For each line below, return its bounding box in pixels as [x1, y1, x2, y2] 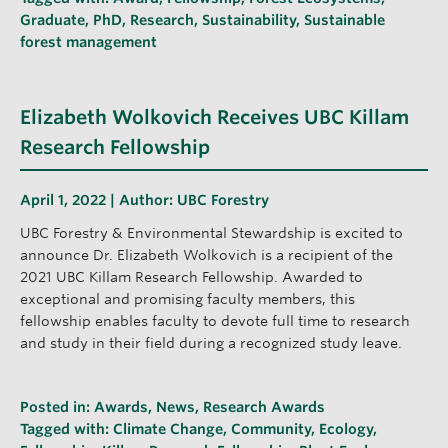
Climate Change [113, 420, 223, 437]
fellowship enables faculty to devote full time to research [20, 312, 410, 329]
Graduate [20, 11, 85, 28]
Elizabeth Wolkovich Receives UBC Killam [20, 105, 409, 129]
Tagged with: [20, 420, 113, 437]
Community [231, 420, 311, 437]
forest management [20, 33, 157, 50]
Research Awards [203, 398, 325, 415]
